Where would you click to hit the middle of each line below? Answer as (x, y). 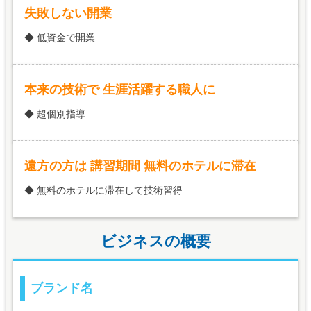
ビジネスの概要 (155, 242)
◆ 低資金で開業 (60, 38)
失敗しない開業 (68, 14)
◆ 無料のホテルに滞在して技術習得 (104, 191)
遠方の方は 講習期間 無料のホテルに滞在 (141, 166)
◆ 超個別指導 (55, 114)
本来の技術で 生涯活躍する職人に (120, 90)
